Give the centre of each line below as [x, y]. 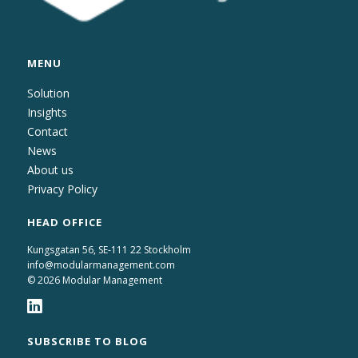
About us [50, 169]
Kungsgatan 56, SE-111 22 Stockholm [109, 250]
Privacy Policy [62, 189]
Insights [47, 112]
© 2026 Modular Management [94, 280]
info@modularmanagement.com [101, 265]
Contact [47, 131]
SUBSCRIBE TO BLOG [87, 341]
